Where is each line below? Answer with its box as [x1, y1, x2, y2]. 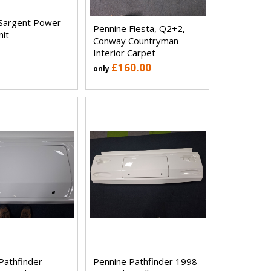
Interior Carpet [93, 46, 156, 59]
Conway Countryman [93, 34, 179, 47]
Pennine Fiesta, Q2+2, [93, 22, 186, 34]
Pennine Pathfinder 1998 [93, 255, 198, 267]
